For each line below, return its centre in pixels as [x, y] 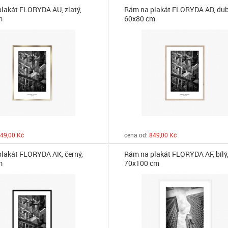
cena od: [136, 135]
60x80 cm [140, 19]
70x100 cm [142, 163]
